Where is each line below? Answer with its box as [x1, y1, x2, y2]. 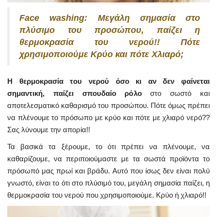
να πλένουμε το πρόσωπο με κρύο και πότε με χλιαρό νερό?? [7, 113, 210, 122]
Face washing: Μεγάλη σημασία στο [19, 13, 200, 23]
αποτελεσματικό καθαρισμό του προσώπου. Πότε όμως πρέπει [7, 101, 210, 109]
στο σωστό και [141, 89, 210, 97]
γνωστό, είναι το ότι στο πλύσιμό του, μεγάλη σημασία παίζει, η [7, 178, 210, 187]
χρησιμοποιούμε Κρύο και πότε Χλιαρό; [19, 49, 184, 59]
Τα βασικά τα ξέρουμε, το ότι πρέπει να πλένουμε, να [7, 142, 210, 151]
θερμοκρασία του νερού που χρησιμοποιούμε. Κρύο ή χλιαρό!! [7, 190, 206, 199]
